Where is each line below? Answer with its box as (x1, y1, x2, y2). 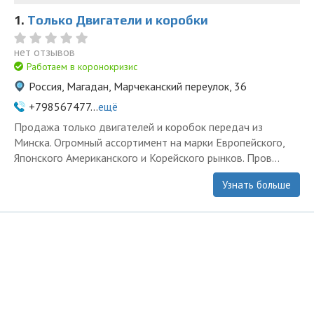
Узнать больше (222, 178, 291, 191)
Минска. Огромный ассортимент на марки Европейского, (14, 135, 285, 149)
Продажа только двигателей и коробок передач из (14, 120, 263, 134)
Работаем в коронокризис (24, 60, 137, 73)
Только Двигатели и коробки (27, 13, 208, 27)
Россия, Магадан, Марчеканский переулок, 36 (29, 79, 247, 93)
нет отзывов (14, 45, 75, 59)
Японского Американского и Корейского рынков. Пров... (14, 151, 280, 165)
